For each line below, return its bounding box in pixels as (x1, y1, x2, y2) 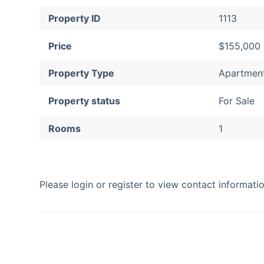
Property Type (48, 67, 115, 80)
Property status (48, 95, 121, 107)
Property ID (48, 12, 101, 24)
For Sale (218, 95, 255, 107)
